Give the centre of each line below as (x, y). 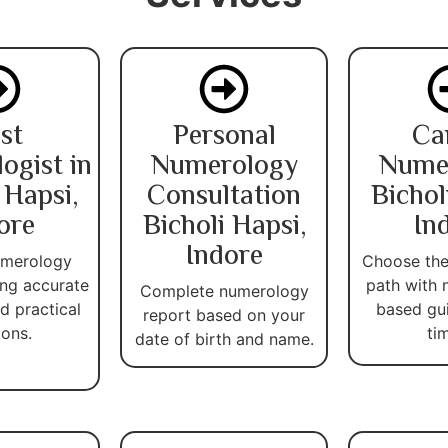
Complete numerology (224, 290)
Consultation (224, 196)
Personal (224, 136)
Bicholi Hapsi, (224, 226)
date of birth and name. (224, 338)
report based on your (224, 314)
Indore (224, 256)
